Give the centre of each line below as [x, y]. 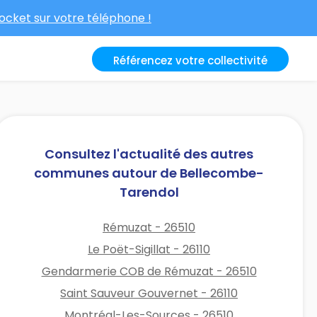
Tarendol [149, 192]
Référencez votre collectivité [190, 60]
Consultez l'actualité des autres [149, 154]
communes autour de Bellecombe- [149, 173]
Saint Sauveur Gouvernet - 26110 [149, 293]
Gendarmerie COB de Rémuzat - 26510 [149, 271]
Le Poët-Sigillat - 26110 [149, 249]
